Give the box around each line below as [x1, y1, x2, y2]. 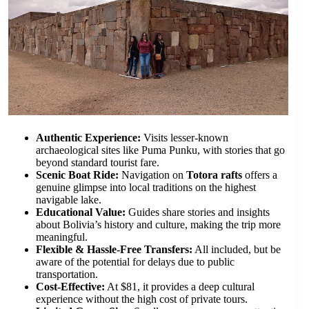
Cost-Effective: [36, 281, 105, 293]
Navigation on [119, 169, 186, 181]
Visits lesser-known [141, 132, 228, 144]
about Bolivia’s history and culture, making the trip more [36, 219, 281, 231]
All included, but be [192, 243, 281, 256]
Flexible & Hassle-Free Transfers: [36, 243, 192, 256]
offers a [242, 169, 277, 181]
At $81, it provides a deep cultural [105, 281, 255, 293]
